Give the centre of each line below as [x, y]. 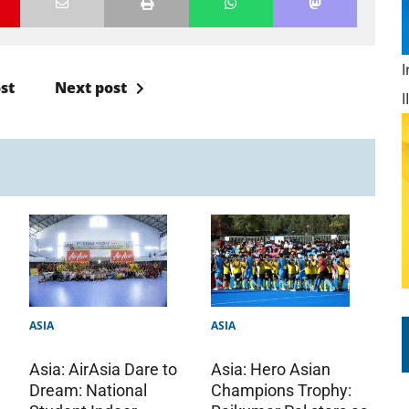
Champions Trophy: [282, 391]
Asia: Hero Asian [271, 370]
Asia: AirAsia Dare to [104, 369]
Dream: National [89, 390]
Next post [91, 87]
